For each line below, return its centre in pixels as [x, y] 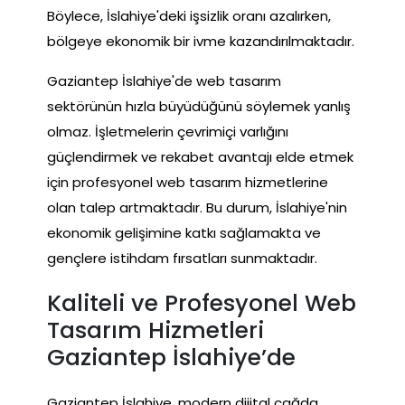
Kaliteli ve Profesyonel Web [202, 303]
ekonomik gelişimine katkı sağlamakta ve [184, 232]
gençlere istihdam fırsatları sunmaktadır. [182, 258]
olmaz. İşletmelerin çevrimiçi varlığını [168, 131]
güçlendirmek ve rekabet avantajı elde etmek [200, 156]
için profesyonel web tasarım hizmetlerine [188, 182]
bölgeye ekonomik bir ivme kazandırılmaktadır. [201, 41]
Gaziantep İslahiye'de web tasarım [164, 80]
